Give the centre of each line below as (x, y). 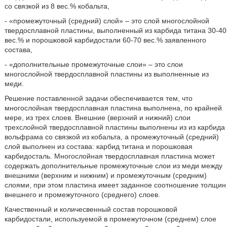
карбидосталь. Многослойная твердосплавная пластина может (109, 156)
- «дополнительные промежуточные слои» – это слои (93, 64)
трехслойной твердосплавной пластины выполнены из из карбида (115, 127)
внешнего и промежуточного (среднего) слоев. (82, 194)
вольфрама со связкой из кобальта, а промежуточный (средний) (111, 137)
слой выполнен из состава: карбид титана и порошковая (98, 146)
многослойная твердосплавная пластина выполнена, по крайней (113, 108)
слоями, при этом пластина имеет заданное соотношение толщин (115, 185)
